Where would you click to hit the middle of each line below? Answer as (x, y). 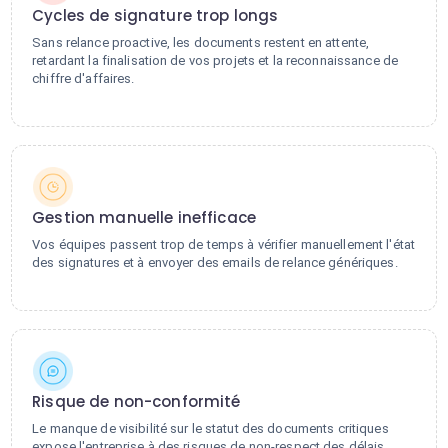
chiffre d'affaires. (83, 78)
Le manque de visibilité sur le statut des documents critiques (210, 428)
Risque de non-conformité (136, 401)
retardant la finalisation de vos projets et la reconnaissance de (215, 60)
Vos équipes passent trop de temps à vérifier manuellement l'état (224, 244)
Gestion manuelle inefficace (144, 217)
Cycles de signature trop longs (155, 15)
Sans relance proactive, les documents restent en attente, (201, 42)
